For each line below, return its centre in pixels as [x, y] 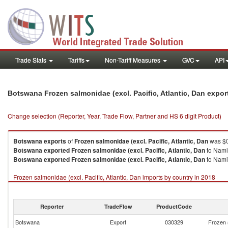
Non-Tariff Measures [133, 60]
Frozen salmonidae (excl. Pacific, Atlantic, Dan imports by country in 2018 [114, 177]
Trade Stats [32, 60]
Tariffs [76, 60]
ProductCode [174, 206]
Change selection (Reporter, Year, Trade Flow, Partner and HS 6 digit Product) [115, 116]
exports [55, 141]
